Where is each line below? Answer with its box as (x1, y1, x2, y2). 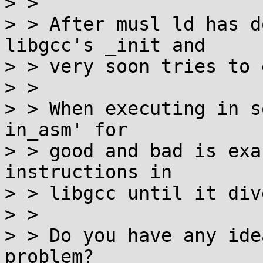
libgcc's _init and (5, 35, 205, 56)
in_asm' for (5, 119, 127, 140)
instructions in (5, 161, 172, 183)
